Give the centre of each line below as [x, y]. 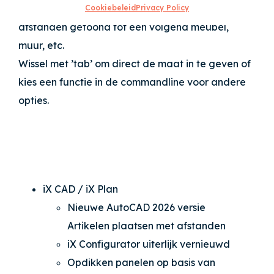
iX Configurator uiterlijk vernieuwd [149, 244]
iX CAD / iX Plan [80, 189]
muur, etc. [44, 45]
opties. [35, 100]
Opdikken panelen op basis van [141, 262]
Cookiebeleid [110, 7]
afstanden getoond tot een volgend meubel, [124, 27]
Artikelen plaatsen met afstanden [146, 225]
